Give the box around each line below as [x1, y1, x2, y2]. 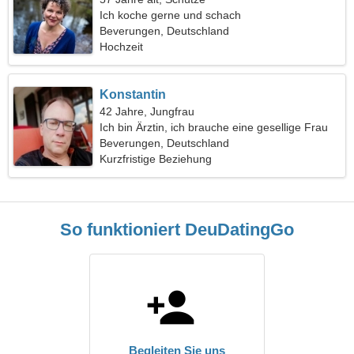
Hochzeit [100, 40, 144, 53]
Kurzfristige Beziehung [100, 153, 213, 165]
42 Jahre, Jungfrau [100, 105, 195, 118]
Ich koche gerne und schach [100, 9, 242, 21]
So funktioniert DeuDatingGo [60, 220, 294, 239]
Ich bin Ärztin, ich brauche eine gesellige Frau [100, 121, 329, 134]
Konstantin [100, 88, 167, 101]
